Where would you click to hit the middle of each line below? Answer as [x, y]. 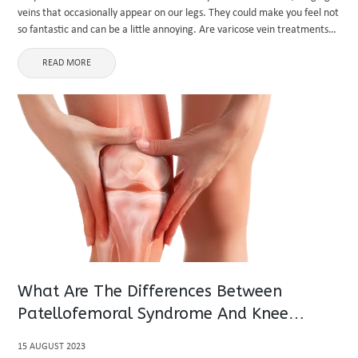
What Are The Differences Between [150, 291]
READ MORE [67, 63]
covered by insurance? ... [74, 47]
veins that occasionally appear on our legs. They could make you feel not [179, 13]
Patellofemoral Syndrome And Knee [153, 314]
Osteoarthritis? [74, 336]
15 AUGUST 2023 [52, 347]
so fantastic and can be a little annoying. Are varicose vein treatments [173, 30]
